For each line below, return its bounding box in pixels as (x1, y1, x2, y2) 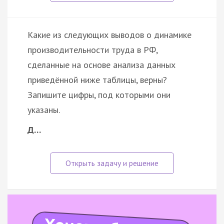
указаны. (27, 103, 60, 115)
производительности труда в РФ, (27, 43, 157, 55)
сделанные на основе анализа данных (27, 58, 175, 70)
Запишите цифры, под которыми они (27, 88, 170, 100)
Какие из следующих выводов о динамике (27, 28, 191, 40)
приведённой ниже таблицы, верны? (27, 73, 167, 85)
